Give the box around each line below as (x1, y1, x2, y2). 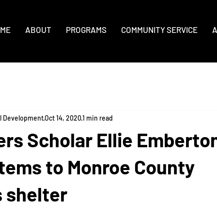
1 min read (82, 114, 113, 123)
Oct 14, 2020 (45, 114, 81, 123)
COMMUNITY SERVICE (121, 25, 198, 34)
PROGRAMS (66, 25, 107, 34)
